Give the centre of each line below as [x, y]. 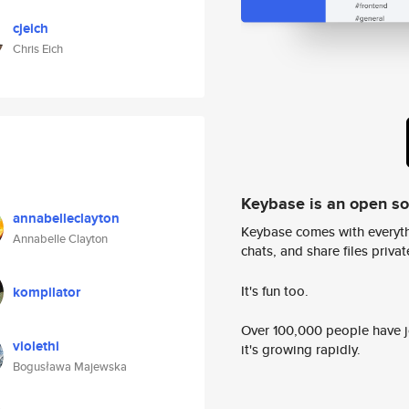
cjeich [31, 28]
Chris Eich [38, 49]
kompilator [47, 292]
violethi [36, 346]
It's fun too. [275, 290]
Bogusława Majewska [70, 367]
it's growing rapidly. [301, 350]
